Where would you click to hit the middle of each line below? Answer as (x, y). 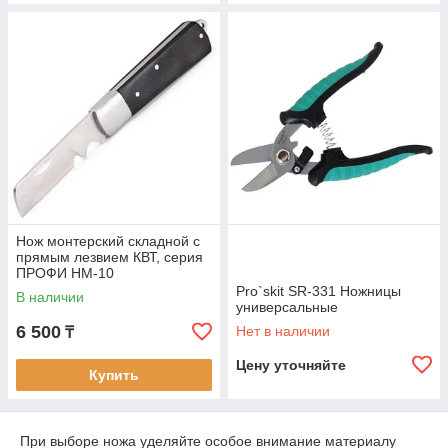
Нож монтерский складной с (108, 241)
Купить (114, 375)
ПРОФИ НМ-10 (65, 273)
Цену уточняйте (291, 365)
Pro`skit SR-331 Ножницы (318, 291)
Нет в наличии (283, 331)
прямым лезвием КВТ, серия (109, 257)
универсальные (287, 307)
